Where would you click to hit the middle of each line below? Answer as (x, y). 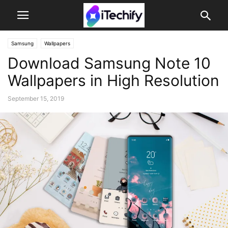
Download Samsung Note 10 (109, 63)
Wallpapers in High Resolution (113, 80)
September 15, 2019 (36, 98)
